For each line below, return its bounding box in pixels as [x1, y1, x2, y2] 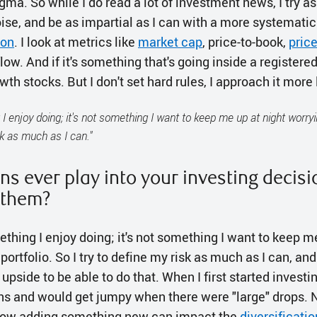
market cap [138, 33, 202, 51]
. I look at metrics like [14, 33, 138, 51]
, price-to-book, [202, 33, 289, 51]
